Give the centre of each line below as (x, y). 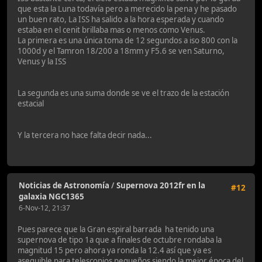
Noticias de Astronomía (64, 186)
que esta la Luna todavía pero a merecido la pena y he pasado (127, 8)
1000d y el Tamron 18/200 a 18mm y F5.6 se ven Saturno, (121, 51)
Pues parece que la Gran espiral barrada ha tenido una (116, 230)
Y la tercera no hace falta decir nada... (85, 135)
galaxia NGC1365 (51, 197)
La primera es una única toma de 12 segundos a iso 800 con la (127, 40)
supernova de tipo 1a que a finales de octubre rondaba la (120, 240)
